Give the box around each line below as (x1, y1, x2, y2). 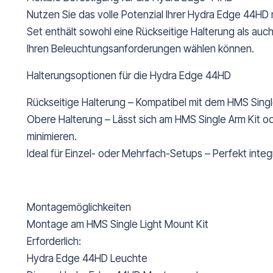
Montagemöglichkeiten (27, 201, 131, 214)
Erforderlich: (27, 235, 81, 248)
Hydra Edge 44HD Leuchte (27, 252, 147, 265)
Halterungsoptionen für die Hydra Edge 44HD (27, 69, 231, 82)
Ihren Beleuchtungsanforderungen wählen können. (27, 43, 254, 55)
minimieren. (27, 130, 77, 143)
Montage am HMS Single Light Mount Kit (27, 218, 208, 231)
